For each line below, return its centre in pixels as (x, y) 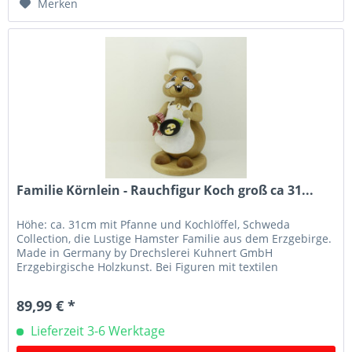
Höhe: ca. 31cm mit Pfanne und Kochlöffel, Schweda (154, 225)
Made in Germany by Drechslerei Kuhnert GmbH (145, 253)
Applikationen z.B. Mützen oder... (104, 281)
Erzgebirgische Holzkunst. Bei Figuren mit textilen (148, 267)
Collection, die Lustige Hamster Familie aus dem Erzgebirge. (174, 239)
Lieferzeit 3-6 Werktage (97, 331)
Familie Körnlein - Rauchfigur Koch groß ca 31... (165, 191)
